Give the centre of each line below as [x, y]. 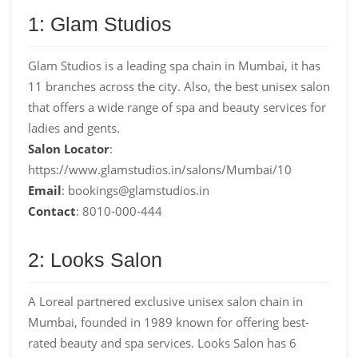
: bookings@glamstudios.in [135, 190]
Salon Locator [69, 148]
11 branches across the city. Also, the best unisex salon [179, 86]
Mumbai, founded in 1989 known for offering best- [169, 322]
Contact [52, 211]
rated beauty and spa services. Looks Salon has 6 [162, 342]
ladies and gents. [74, 127]
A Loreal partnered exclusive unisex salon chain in [165, 301]
